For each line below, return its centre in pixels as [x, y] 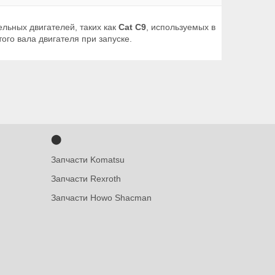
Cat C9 [132, 27]
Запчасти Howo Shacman [101, 198]
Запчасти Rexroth [86, 179]
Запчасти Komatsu [87, 160]
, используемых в [181, 27]
